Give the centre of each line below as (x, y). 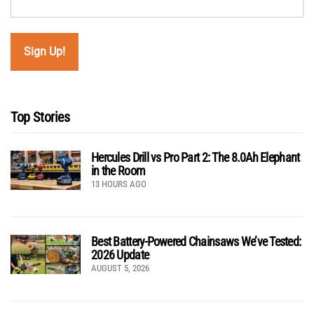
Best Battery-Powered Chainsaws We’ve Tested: (196, 241)
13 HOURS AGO (119, 184)
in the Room (118, 170)
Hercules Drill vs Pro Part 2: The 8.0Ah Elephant (196, 157)
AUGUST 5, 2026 (120, 268)
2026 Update (120, 254)
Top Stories (40, 117)
